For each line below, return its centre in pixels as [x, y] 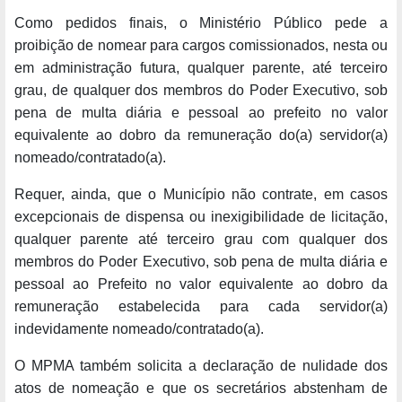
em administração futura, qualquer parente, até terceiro [201, 68]
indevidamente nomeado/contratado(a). [139, 329]
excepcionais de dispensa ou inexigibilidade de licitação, [201, 217]
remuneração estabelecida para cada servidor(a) [201, 307]
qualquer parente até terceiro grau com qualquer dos [201, 240]
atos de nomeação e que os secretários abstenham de [201, 389]
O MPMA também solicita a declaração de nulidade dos [201, 366]
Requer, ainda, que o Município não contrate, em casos [201, 195]
